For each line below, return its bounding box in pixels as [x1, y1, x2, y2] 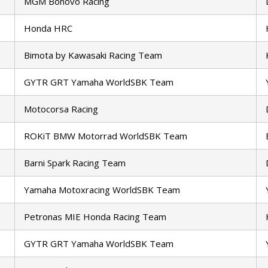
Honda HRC [24, 22, 72, 35]
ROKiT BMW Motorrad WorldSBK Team [24, 130, 187, 142]
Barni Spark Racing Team [24, 157, 126, 169]
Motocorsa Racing [24, 103, 98, 115]
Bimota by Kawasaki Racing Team [24, 49, 162, 62]
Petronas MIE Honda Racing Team [24, 211, 166, 223]
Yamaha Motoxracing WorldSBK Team [24, 184, 180, 196]
